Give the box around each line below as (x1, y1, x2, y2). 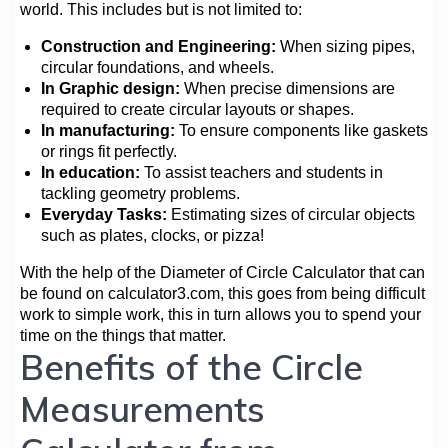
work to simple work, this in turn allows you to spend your (20, 305, 421, 323)
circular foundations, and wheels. (41, 58, 274, 76)
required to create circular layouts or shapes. (41, 100, 354, 118)
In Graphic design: (41, 79, 180, 97)
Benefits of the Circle (20, 344, 363, 389)
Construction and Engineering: (41, 37, 276, 55)
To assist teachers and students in (140, 163, 383, 181)
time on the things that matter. (20, 326, 226, 344)
